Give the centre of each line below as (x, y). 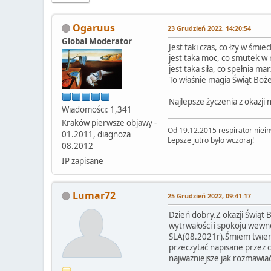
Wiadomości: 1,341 (97, 109)
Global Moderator (97, 41)
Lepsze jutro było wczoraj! (211, 140)
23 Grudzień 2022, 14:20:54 (209, 28)
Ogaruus (94, 28)
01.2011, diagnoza (96, 134)
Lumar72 (94, 195)
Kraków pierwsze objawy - (109, 122)
